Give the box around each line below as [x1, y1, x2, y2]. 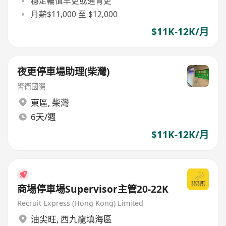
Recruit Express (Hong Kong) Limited [17, 198, 144, 208]
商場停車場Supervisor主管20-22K [17, 183, 169, 196]
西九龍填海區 [60, 213, 112, 225]
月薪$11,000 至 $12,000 [30, 8, 118, 20]
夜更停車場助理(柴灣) [17, 65, 110, 79]
